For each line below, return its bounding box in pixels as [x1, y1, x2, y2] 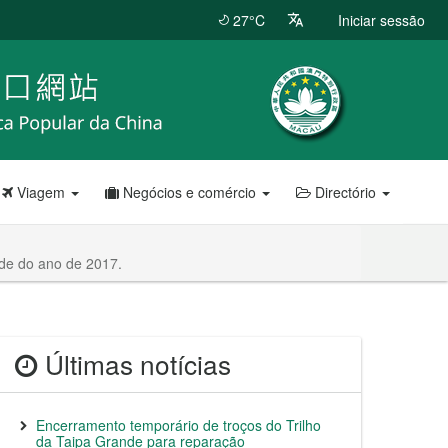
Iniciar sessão [338, 10, 425, 30]
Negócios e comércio [119, 182, 260, 202]
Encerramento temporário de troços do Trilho [36, 415, 321, 435]
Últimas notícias [38, 345, 231, 383]
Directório [311, 182, 380, 202]
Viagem [13, 182, 69, 202]
